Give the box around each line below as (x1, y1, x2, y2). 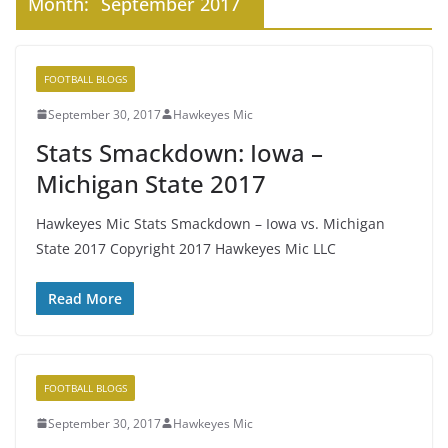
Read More (48, 288, 122, 308)
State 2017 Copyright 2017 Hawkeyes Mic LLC (36, 238, 336, 258)
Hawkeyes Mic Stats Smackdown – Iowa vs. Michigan (36, 213, 385, 233)
